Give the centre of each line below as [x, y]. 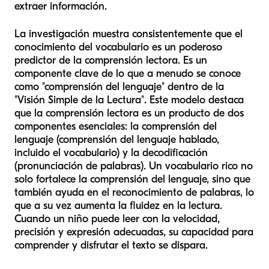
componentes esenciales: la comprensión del [116, 127]
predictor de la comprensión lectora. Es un [111, 61]
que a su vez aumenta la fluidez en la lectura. [118, 206]
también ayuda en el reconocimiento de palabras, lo [134, 193]
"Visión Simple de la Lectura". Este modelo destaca [129, 100]
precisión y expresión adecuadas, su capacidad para [134, 232]
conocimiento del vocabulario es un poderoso [118, 47]
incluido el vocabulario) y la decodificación [111, 153]
